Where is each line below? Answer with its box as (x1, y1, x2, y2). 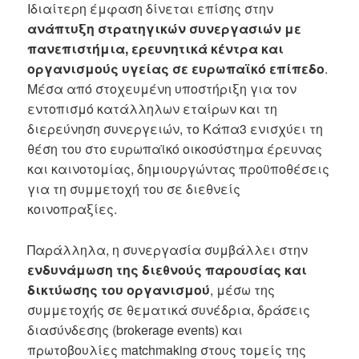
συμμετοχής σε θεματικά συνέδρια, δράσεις (27, 300, 311, 319)
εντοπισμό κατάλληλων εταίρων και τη (27, 99, 278, 118)
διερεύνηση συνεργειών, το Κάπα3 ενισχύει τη (27, 119, 324, 138)
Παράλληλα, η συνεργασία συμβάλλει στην (27, 240, 309, 259)
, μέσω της (210, 280, 276, 299)
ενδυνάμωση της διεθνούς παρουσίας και (27, 260, 308, 279)
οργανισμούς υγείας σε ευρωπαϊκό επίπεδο (27, 58, 325, 78)
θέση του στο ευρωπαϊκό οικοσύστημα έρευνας (27, 139, 323, 158)
